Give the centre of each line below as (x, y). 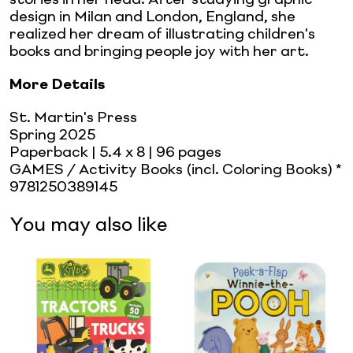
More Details (57, 85)
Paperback (49, 152)
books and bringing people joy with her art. (159, 52)
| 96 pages (183, 152)
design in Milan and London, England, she (152, 17)
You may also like (89, 226)
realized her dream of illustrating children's (162, 34)
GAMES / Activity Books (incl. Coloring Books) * (176, 170)
